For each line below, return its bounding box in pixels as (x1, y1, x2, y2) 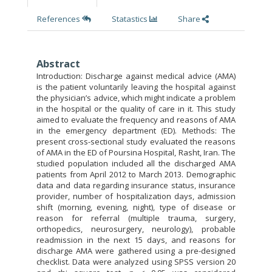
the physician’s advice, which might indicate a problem (36, 92, 236, 103)
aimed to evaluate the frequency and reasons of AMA (36, 114, 236, 125)
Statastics (112, 13, 149, 24)
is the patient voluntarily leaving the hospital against (36, 81, 236, 92)
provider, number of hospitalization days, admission (36, 190, 236, 202)
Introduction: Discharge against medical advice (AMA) (36, 70, 236, 81)
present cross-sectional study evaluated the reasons (36, 135, 236, 147)
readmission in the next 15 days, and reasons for (36, 234, 236, 245)
